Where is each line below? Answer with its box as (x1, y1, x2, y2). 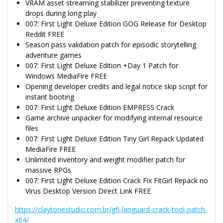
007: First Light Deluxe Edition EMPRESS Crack (25, 103, 174, 112)
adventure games (25, 50, 82, 60)
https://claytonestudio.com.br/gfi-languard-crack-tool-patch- (15, 205, 208, 215)
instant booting (25, 92, 74, 102)
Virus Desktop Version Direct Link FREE (25, 186, 151, 196)
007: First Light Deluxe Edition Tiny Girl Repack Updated (25, 134, 204, 144)
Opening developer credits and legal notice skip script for (25, 82, 208, 92)
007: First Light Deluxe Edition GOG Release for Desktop (25, 19, 207, 29)
